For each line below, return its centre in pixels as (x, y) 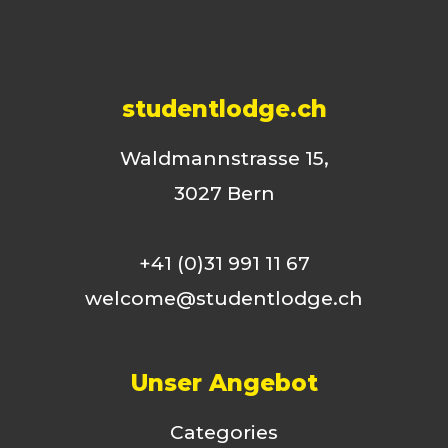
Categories (224, 433)
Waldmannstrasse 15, (224, 159)
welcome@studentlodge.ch (224, 299)
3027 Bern (224, 194)
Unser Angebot (224, 383)
